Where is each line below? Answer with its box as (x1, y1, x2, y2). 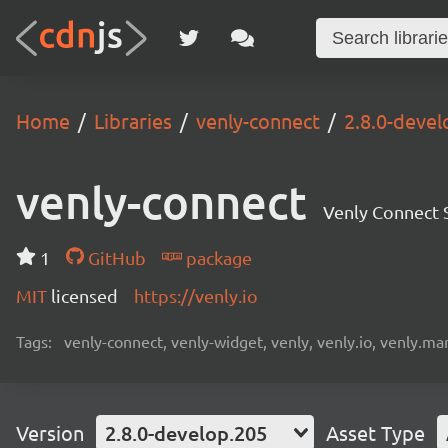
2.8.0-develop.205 (105, 420, 267, 446)
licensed (51, 285, 118, 306)
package (181, 247, 252, 268)
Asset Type (326, 420, 425, 445)
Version (16, 420, 84, 445)
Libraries (94, 108, 172, 133)
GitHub (83, 247, 146, 268)
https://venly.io (134, 285, 258, 306)
